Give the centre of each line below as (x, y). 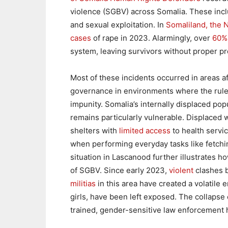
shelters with (95, 131)
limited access (145, 131)
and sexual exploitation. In (118, 25)
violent (182, 170)
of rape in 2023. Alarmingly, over (152, 38)
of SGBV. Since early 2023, (120, 170)
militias (83, 183)
